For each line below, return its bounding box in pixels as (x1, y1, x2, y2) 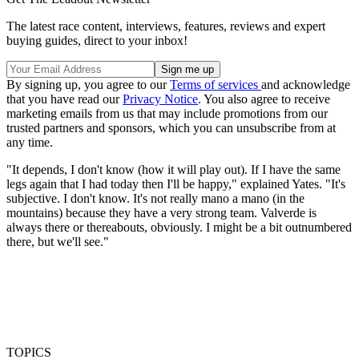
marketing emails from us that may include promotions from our (6, 106, 328, 120)
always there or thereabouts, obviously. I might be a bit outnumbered (6, 220, 352, 234)
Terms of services (170, 77, 261, 91)
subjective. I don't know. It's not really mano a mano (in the (6, 191, 305, 205)
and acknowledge (261, 77, 350, 91)
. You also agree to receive (198, 91, 330, 106)
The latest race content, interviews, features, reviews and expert (6, 18, 325, 33)
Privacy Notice (123, 91, 198, 106)
